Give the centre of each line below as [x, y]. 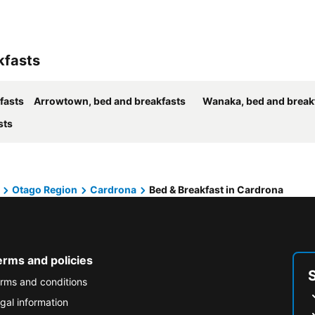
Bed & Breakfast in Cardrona [216, 189]
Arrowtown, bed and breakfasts [110, 101]
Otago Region [45, 189]
